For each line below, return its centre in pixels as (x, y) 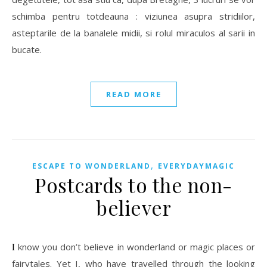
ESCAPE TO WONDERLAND (91, 166)
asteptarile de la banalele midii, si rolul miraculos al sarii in (133, 32)
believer (133, 207)
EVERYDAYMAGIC (196, 166)
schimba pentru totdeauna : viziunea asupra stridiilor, (133, 16)
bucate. (27, 49)
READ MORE (133, 94)
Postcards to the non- (133, 184)
